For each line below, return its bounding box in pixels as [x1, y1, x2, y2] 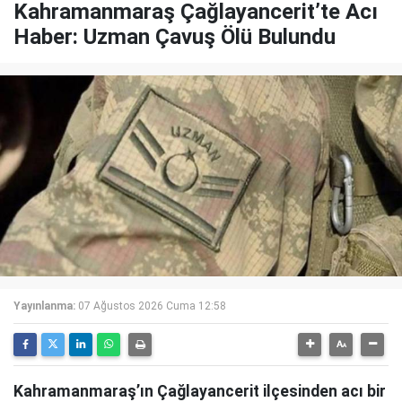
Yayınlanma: [13, 300, 75, 312]
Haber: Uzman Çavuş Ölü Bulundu [13, 24, 336, 49]
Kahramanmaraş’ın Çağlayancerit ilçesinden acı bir [13, 382, 386, 400]
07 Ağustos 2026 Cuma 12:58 [78, 300, 226, 312]
